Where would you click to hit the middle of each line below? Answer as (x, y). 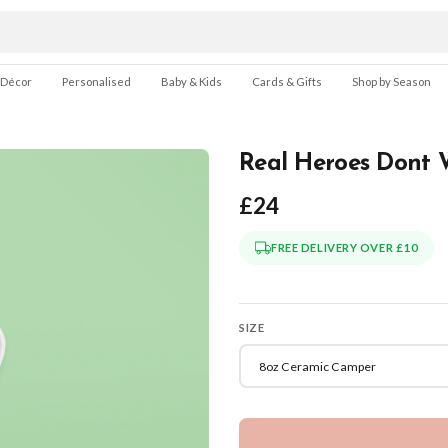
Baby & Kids (191, 81)
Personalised (96, 81)
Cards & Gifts (287, 81)
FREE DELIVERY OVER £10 (345, 247)
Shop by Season (391, 81)
